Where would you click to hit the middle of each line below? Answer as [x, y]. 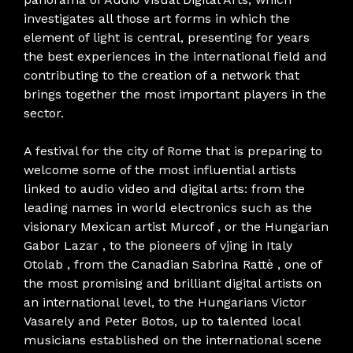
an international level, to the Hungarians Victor [165, 302]
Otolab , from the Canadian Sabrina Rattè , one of [173, 264]
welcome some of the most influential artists [160, 169]
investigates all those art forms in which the [157, 18]
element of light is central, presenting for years [167, 37]
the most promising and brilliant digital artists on [173, 283]
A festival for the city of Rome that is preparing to [173, 150]
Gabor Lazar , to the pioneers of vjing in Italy [158, 245]
